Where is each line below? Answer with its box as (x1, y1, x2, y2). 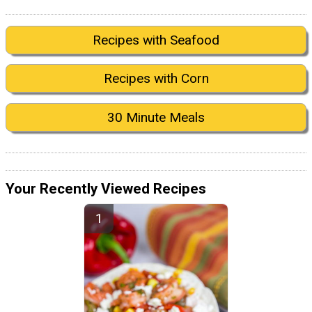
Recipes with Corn (103, 70, 209, 87)
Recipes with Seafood (93, 32, 219, 49)
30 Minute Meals (107, 109, 205, 125)
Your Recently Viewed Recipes (6, 180, 206, 198)
